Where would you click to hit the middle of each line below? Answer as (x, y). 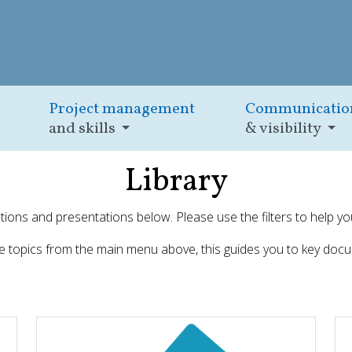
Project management (122, 110)
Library (176, 183)
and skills (82, 129)
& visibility (284, 129)
